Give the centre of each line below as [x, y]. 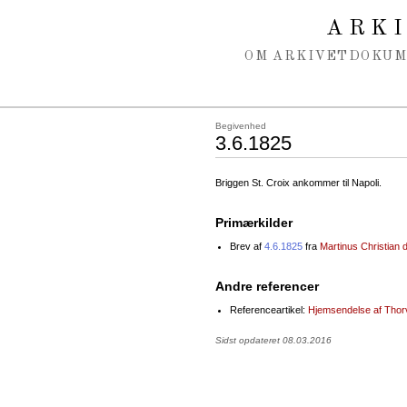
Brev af [247, 247]
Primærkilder [254, 223]
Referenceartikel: [269, 310]
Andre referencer [267, 287]
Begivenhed [241, 126]
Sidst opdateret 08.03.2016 [273, 341]
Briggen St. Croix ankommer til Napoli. [298, 183]
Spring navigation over [85, 17]
